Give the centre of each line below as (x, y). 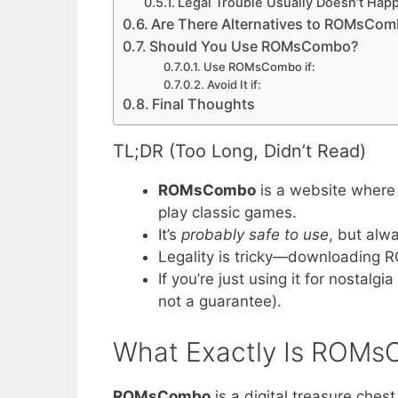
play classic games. (227, 213)
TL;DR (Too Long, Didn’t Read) (239, 151)
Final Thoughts (204, 104)
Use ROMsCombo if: (259, 67)
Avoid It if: (234, 85)
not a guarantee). (220, 302)
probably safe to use (255, 235)
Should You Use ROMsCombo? (254, 47)
